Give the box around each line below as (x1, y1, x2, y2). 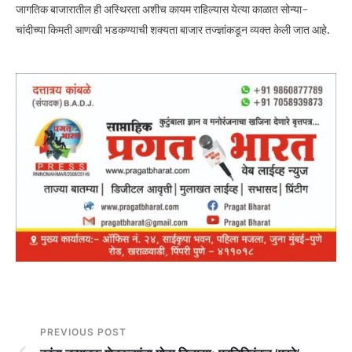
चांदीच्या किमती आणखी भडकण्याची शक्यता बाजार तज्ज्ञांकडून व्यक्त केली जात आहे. (16, 23, 330, 38)
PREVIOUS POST (40, 325, 126, 338)
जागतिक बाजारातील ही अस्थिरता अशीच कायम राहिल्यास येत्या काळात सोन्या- (16, 2, 309, 17)
